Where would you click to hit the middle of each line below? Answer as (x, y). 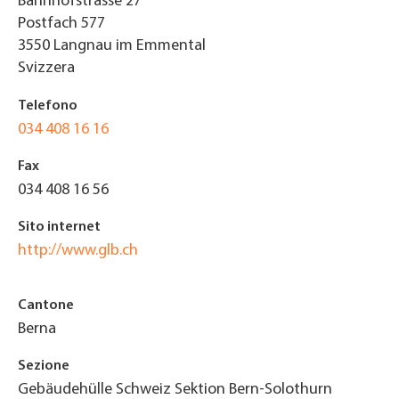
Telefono (48, 106)
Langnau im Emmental (130, 45)
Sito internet (59, 227)
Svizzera (46, 68)
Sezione (44, 366)
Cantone (46, 305)
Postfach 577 (61, 23)
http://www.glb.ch (78, 250)
